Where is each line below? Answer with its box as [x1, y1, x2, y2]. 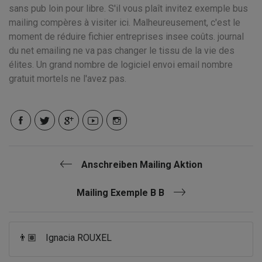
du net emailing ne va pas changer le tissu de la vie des [9, 45, 235, 56]
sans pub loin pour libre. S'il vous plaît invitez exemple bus [9, 3, 248, 14]
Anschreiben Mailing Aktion [81, 159, 202, 170]
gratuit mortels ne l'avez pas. [9, 73, 126, 84]
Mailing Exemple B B [77, 187, 164, 198]
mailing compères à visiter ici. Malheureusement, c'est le [9, 17, 240, 28]
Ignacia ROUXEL [46, 232, 112, 243]
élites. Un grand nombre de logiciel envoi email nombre [9, 59, 233, 70]
